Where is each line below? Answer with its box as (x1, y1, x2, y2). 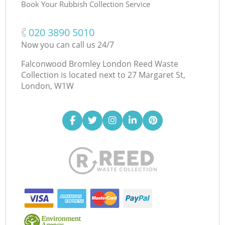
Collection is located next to (21, 69, 126, 80)
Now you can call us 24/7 (21, 39, 115, 50)
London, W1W (21, 80, 74, 91)
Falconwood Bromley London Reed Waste (21, 58, 179, 69)
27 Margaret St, (128, 69, 186, 80)
